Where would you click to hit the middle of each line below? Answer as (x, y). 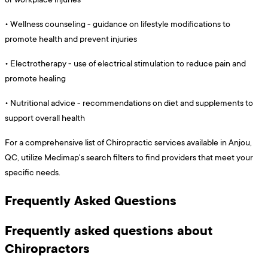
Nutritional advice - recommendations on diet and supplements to (132, 102)
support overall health (45, 117)
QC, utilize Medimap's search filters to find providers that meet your (129, 157)
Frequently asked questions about (109, 230)
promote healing (35, 78)
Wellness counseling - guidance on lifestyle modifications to (120, 23)
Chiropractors (47, 248)
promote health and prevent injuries (71, 38)
